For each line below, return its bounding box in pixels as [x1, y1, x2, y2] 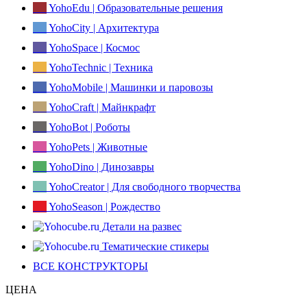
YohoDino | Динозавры [47, 161, 154, 173]
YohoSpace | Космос [47, 42, 140, 54]
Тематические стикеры [99, 241, 209, 253]
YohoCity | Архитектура [47, 22, 159, 34]
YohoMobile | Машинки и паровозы [47, 82, 213, 94]
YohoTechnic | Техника [47, 62, 153, 74]
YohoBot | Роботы [47, 121, 130, 134]
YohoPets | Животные [47, 141, 147, 153]
